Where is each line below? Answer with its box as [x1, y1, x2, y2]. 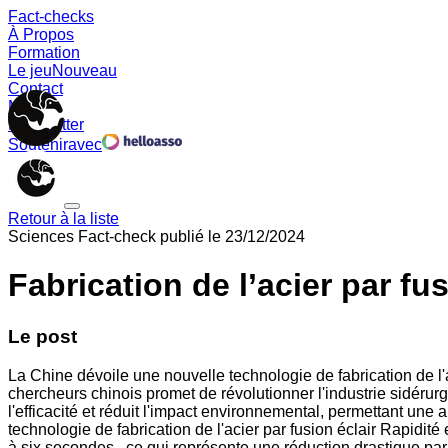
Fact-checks [8, 8, 94, 25]
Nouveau [52, 62, 117, 79]
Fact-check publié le [74, 228, 225, 245]
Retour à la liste [8, 210, 119, 227]
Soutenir [8, 136, 68, 153]
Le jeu [8, 62, 52, 79]
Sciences [8, 228, 74, 245]
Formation [8, 44, 80, 61]
